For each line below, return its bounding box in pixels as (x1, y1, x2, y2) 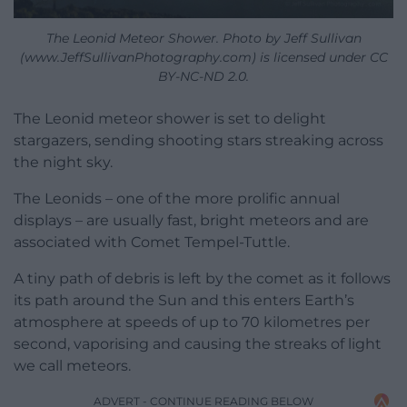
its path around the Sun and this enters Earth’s (14, 291, 354, 309)
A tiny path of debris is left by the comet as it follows (14, 269, 391, 287)
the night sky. (14, 153, 113, 171)
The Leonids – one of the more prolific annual (14, 189, 340, 207)
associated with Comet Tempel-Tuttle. (14, 233, 290, 251)
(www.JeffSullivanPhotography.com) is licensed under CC (19, 48, 388, 65)
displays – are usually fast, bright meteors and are (14, 211, 369, 229)
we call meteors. (14, 356, 131, 374)
